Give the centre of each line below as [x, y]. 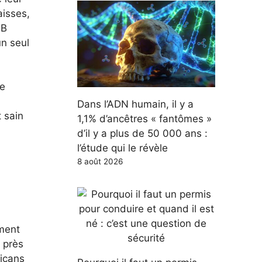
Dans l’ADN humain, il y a [135, 104]
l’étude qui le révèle [123, 148]
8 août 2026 [100, 161]
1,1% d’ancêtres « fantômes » [144, 118]
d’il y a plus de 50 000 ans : [142, 133]
